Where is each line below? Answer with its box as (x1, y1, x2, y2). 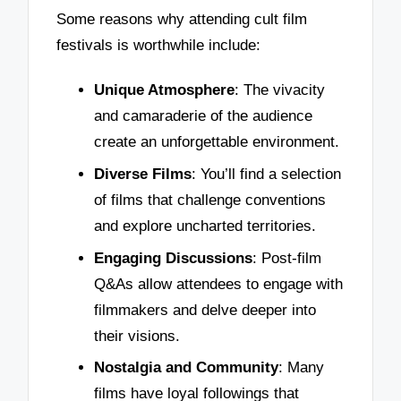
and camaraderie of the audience (94, 107, 312, 125)
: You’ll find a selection (192, 165, 341, 183)
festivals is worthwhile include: (56, 37, 261, 55)
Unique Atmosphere (94, 81, 235, 99)
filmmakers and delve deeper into (94, 301, 316, 319)
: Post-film (252, 249, 321, 267)
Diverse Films (94, 165, 192, 183)
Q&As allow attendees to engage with (94, 275, 343, 293)
